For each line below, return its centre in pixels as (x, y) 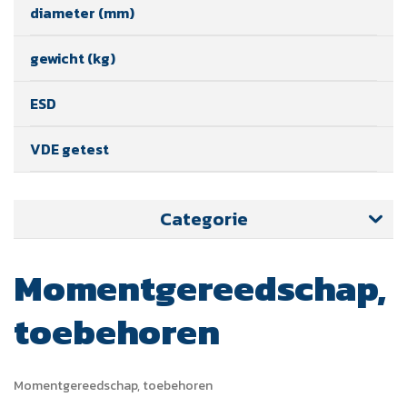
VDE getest (69, 149)
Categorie (203, 218)
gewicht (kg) (73, 58)
